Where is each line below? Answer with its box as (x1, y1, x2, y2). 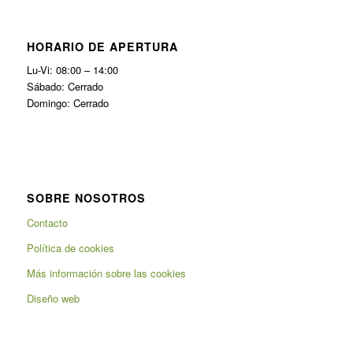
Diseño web (26, 291, 80, 307)
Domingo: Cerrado (26, 95, 109, 111)
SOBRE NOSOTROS (26, 190, 146, 206)
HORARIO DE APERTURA (26, 39, 178, 55)
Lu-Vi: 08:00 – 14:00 (26, 62, 118, 78)
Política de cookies (26, 240, 114, 256)
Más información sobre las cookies (26, 266, 186, 281)
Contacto (26, 215, 68, 231)
